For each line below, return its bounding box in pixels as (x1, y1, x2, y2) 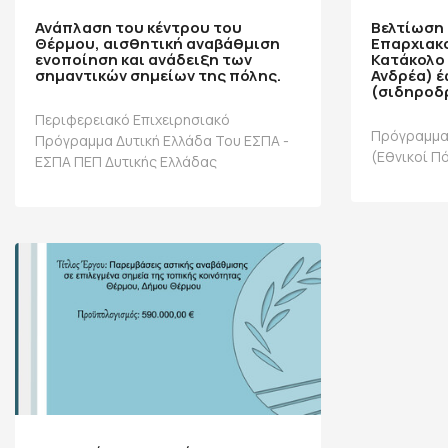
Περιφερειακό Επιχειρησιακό (35, 110, 230, 130)
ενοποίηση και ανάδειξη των (35, 49, 252, 71)
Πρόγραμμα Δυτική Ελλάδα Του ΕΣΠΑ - (35, 131, 289, 151)
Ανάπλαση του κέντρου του (35, 17, 242, 39)
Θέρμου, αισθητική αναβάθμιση (35, 33, 280, 55)
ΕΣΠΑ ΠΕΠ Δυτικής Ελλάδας (35, 152, 217, 172)
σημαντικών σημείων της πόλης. (35, 65, 281, 87)
